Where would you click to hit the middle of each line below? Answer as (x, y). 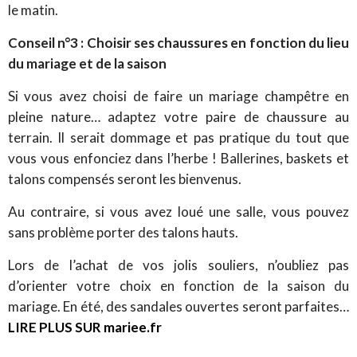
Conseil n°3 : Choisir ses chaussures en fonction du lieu (178, 42)
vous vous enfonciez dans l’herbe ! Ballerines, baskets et (178, 158)
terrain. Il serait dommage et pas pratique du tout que (178, 137)
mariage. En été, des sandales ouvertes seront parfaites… (178, 306)
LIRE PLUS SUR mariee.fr (85, 327)
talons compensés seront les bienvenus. (125, 178)
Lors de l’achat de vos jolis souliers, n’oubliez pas (178, 265)
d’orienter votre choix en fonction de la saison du (178, 285)
